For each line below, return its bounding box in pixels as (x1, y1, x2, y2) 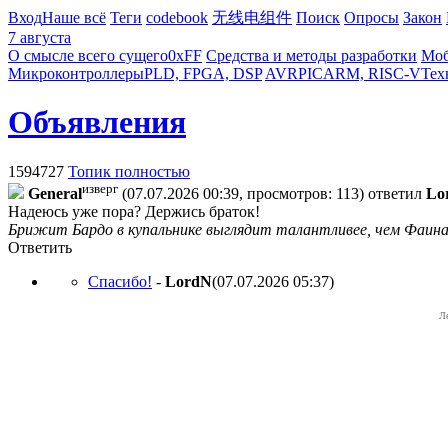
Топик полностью (68, 162, 190, 180)
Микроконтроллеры (8, 65, 144, 82)
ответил (364, 185, 426, 203)
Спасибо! (88, 273, 152, 291)
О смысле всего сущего (8, 47, 168, 64)
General (28, 185, 82, 203)
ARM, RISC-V (323, 65, 421, 82)
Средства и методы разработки (206, 47, 417, 64)
